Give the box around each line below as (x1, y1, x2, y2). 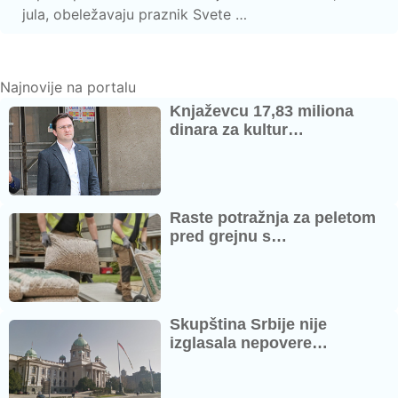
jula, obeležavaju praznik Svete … (22, 4, 247, 23)
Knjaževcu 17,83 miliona (170, 101, 354, 120)
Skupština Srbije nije (170, 314, 328, 333)
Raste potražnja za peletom (170, 208, 377, 227)
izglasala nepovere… (170, 333, 329, 352)
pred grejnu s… (170, 227, 288, 245)
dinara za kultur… (170, 120, 305, 139)
